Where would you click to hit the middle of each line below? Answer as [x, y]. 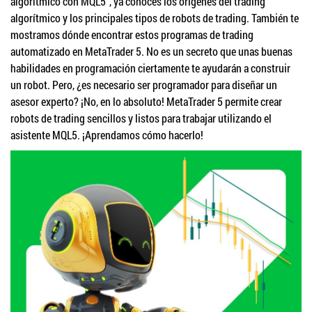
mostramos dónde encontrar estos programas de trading [132, 34]
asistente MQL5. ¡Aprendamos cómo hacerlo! [107, 135]
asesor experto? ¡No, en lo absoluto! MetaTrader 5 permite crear [146, 101]
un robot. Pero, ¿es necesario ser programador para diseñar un [144, 85]
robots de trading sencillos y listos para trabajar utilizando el [141, 118]
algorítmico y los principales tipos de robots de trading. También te [155, 18]
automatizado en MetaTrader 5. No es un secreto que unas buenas [151, 51]
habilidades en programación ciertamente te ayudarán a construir [150, 68]
